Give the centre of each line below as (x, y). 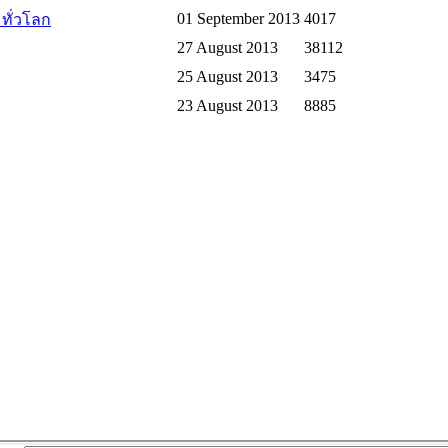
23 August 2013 (227, 106)
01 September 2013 (238, 19)
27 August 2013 (227, 48)
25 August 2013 (227, 77)
